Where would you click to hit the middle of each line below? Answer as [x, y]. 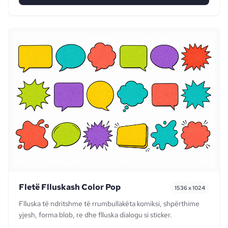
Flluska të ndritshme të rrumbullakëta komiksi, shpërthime [109, 203]
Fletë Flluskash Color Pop [70, 187]
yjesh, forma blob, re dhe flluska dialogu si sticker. [95, 215]
